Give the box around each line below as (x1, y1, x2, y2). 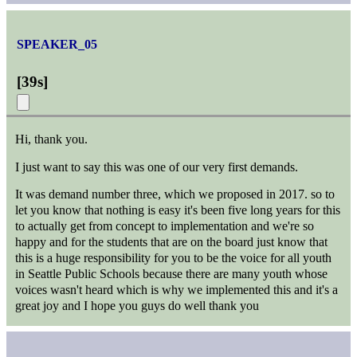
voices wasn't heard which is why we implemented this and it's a (15, 283, 339, 297)
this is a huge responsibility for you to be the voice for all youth (15, 251, 332, 265)
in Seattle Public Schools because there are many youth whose (15, 267, 328, 281)
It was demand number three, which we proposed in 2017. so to (15, 187, 335, 202)
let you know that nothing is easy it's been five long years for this (15, 203, 341, 218)
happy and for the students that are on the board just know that (15, 235, 328, 249)
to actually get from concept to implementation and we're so (15, 219, 315, 233)
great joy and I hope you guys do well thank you (15, 299, 260, 313)
